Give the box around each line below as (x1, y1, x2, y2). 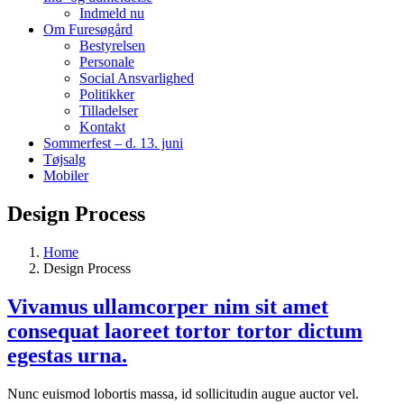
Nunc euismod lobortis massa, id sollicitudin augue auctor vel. (7, 385, 359, 401)
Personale (79, 54, 134, 69)
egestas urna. (7, 343, 127, 367)
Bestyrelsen (79, 38, 145, 53)
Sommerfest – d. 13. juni (43, 135, 183, 151)
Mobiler (43, 168, 88, 183)
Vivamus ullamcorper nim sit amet (7, 294, 328, 318)
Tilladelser (79, 103, 138, 118)
